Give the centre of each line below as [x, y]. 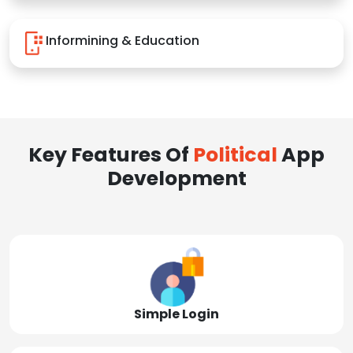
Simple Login [176, 314]
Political [235, 155]
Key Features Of [111, 155]
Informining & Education [123, 40]
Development [176, 178]
